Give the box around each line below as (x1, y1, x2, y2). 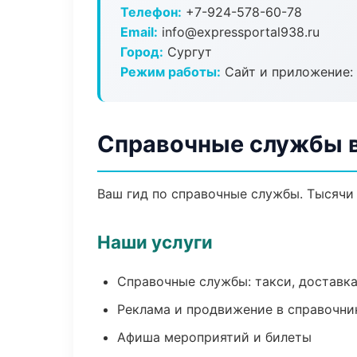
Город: (120, 44, 163, 60)
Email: (120, 24, 158, 40)
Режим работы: (120, 64, 221, 80)
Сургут (163, 44, 212, 60)
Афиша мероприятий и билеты (117, 329, 312, 345)
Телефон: (120, 4, 182, 20)
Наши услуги (97, 231, 213, 253)
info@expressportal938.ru (158, 24, 320, 40)
